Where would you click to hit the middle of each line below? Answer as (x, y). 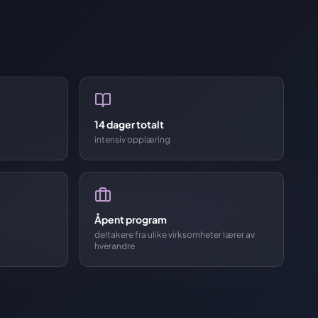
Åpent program (131, 219)
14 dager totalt (129, 124)
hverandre (115, 246)
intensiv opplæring (132, 139)
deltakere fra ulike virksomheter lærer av (175, 235)
